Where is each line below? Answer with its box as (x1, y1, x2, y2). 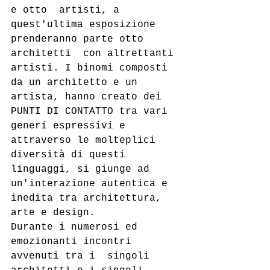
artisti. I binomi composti (11, 63, 174, 74)
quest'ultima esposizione (11, 19, 162, 30)
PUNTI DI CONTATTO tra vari (11, 106, 174, 117)
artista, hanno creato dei (11, 92, 168, 102)
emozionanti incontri (11, 236, 137, 247)
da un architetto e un (11, 77, 149, 88)
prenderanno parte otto (11, 34, 149, 45)
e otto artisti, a (11, 5, 125, 16)
